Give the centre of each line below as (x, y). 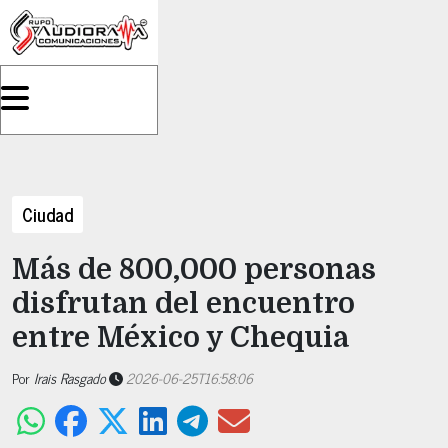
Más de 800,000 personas (194, 269)
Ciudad (47, 214)
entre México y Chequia (184, 337)
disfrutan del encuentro (183, 303)
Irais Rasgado (70, 377)
